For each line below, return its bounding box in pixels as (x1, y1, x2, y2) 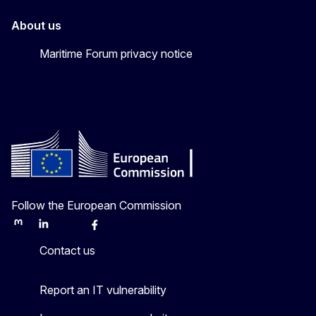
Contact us (39, 243, 95, 257)
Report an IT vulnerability (39, 282, 166, 297)
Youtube (112, 223, 151, 236)
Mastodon (11, 223, 57, 236)
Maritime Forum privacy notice (39, 46, 193, 61)
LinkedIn (36, 223, 75, 236)
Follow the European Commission (11, 197, 181, 212)
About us (11, 18, 61, 32)
